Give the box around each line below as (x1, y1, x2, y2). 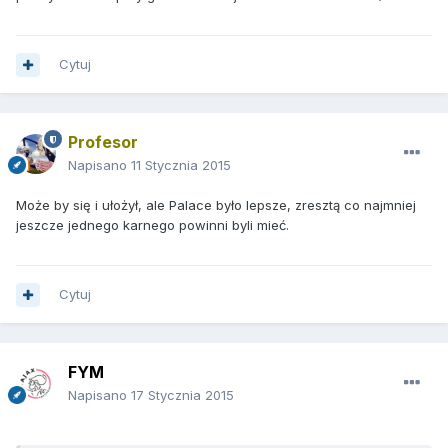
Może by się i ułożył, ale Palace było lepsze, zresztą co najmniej (16, 197, 416, 214)
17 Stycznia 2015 (131, 387, 234, 404)
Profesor (68, 132, 138, 153)
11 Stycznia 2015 (131, 157, 231, 174)
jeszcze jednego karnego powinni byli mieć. (16, 217, 289, 234)
